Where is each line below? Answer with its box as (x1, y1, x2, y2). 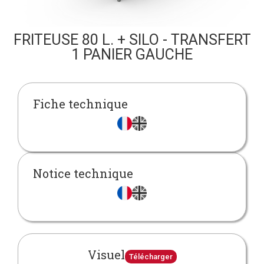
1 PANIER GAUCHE (71, 45, 193, 63)
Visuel (87, 247, 125, 263)
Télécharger (128, 252, 173, 262)
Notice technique (33, 166, 133, 181)
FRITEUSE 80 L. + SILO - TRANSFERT (13, 31, 251, 48)
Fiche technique (33, 95, 128, 111)
